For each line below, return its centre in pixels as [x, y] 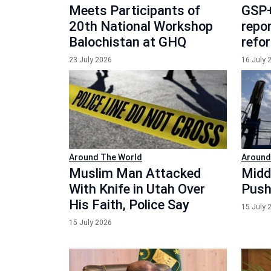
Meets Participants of [135, 10]
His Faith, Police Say [129, 205]
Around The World [106, 157]
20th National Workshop [141, 26]
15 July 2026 [90, 223]
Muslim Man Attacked [135, 173]
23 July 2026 [90, 60]
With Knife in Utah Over [137, 189]
